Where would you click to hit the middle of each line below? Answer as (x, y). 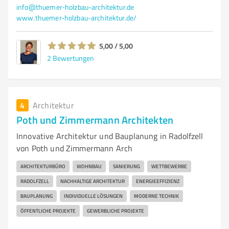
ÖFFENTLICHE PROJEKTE (48, 211)
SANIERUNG (127, 166)
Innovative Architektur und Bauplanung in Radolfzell (110, 136)
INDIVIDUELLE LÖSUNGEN (93, 196)
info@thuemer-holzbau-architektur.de (75, 7)
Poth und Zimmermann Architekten (95, 120)
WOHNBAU (89, 166)
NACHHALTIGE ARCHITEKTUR (93, 181)
